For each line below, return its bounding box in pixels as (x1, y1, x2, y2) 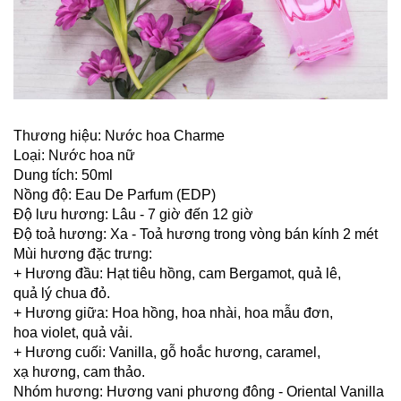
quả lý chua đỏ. (13, 285, 110, 301)
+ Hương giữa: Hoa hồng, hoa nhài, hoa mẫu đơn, (13, 304, 333, 320)
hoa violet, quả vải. (13, 324, 132, 340)
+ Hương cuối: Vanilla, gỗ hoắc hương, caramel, (13, 344, 320, 360)
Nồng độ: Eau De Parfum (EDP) (13, 186, 216, 202)
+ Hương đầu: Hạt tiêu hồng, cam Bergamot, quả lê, (13, 265, 341, 281)
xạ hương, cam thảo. (13, 363, 145, 380)
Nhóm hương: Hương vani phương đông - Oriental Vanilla (13, 383, 384, 399)
